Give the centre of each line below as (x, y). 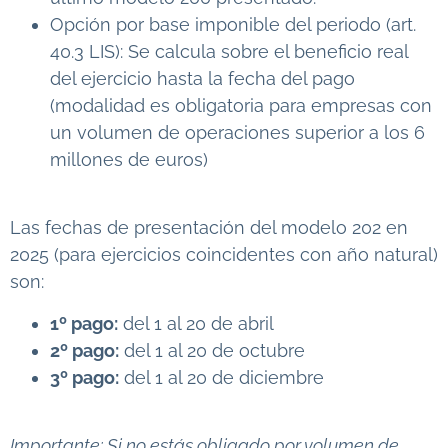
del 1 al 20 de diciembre (221, 377)
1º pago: (84, 323)
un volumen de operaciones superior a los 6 (237, 132)
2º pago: (84, 350)
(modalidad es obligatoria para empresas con (241, 105)
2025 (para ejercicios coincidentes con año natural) (224, 255)
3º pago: (84, 377)
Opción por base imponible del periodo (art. (233, 24)
